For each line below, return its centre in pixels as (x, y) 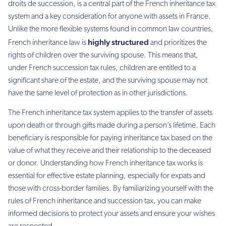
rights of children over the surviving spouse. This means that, (103, 55)
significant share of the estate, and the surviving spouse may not (108, 80)
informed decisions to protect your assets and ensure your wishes (111, 214)
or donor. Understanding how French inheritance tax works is (105, 164)
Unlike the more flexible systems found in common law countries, (111, 29)
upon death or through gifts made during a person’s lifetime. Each (112, 126)
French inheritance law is (48, 43)
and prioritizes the (178, 43)
